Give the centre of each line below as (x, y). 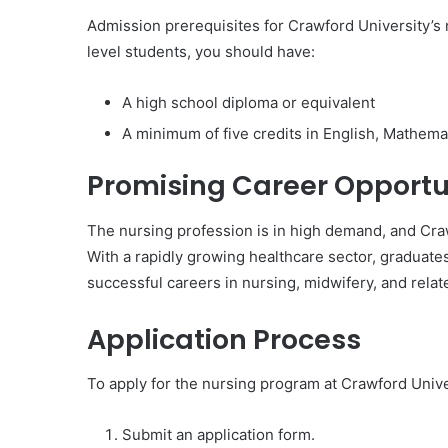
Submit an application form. (218, 434)
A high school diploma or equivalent (248, 102)
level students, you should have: (201, 51)
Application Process (224, 339)
